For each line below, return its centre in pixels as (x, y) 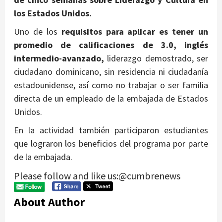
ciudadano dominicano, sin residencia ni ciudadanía (111, 71)
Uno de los (36, 31)
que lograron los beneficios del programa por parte (111, 143)
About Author (49, 202)
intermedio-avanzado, (59, 58)
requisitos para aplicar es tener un (133, 31)
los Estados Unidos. (53, 13)
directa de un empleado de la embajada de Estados (111, 98)
